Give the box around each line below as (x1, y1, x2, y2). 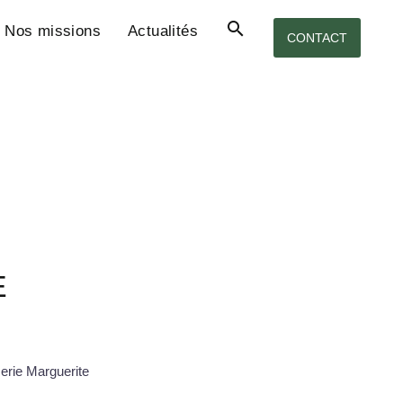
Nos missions (4, 22, 101, 40)
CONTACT (287, 31, 347, 45)
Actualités (128, 22, 198, 40)
